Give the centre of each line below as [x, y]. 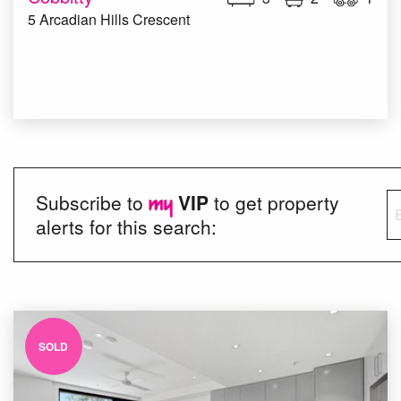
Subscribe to [92, 203]
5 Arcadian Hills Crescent [109, 19]
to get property [277, 203]
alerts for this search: [126, 226]
